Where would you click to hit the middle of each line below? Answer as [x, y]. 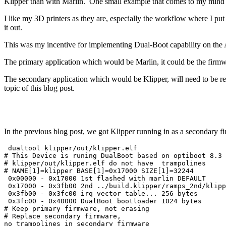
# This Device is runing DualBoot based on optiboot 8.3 [113, 155]
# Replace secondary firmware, [63, 216]
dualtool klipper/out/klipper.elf [71, 148]
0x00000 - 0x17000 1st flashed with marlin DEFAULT [105, 178]
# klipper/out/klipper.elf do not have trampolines [105, 163]
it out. [13, 27]
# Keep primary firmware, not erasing [77, 208]
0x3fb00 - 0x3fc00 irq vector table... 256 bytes [101, 193]
